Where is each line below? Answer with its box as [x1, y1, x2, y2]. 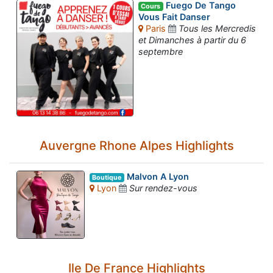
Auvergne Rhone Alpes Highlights [39, 138, 234, 153]
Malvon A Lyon [124, 171, 189, 182]
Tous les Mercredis [179, 23, 256, 34]
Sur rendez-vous [129, 183, 197, 194]
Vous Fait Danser [138, 12, 210, 23]
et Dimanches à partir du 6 [138, 35, 246, 46]
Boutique [92, 173, 122, 182]
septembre [138, 46, 183, 57]
